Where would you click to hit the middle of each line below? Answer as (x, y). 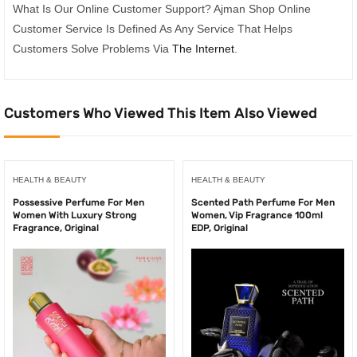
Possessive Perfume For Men (78, 202)
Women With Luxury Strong (75, 215)
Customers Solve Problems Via (92, 49)
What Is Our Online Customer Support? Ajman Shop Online (162, 9)
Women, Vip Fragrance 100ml (257, 215)
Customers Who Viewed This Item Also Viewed (161, 113)
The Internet (203, 49)
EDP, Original (220, 228)
